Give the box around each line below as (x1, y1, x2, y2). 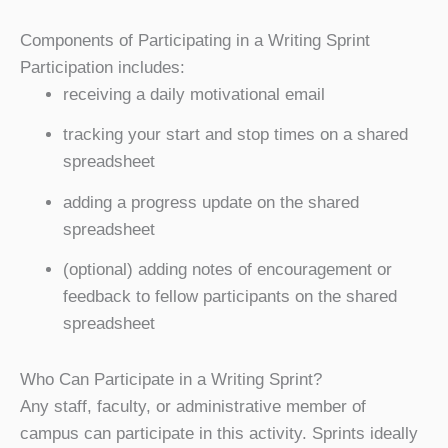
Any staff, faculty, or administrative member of (20, 396, 366, 416)
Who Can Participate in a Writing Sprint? (20, 369, 322, 389)
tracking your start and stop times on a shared (62, 125, 408, 144)
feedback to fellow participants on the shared (62, 287, 397, 306)
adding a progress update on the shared (62, 192, 359, 212)
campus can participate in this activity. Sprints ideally (20, 423, 418, 443)
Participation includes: (20, 57, 185, 77)
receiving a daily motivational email (62, 84, 325, 104)
